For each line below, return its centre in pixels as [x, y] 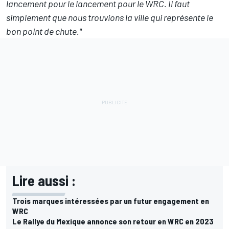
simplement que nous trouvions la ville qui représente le [110, 18]
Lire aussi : [44, 181]
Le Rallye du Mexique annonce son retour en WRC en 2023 [113, 221]
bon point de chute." [44, 31]
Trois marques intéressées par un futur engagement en [111, 201]
